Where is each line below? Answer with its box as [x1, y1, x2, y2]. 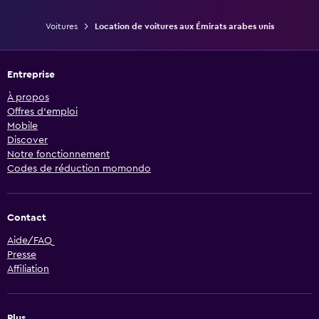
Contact [7, 213, 46, 224]
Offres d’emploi [7, 107, 78, 117]
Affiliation [7, 264, 49, 275]
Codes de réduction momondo [7, 164, 151, 174]
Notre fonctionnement [7, 150, 110, 160]
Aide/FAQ [7, 236, 52, 246]
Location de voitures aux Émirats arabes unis [94, 22, 274, 31]
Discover [7, 135, 48, 146]
